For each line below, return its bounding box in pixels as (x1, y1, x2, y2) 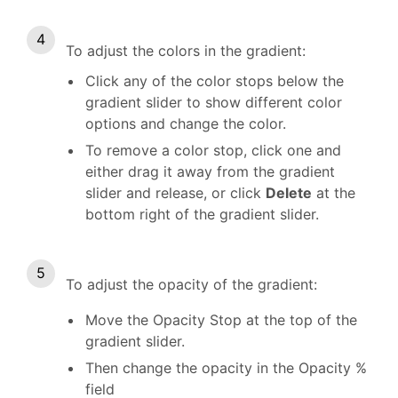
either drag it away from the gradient (85, 162, 335, 180)
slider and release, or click (85, 183, 266, 202)
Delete (266, 183, 312, 202)
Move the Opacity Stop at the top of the (85, 310, 357, 329)
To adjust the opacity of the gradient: (66, 275, 317, 293)
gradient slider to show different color (85, 92, 342, 111)
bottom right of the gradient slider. (85, 204, 319, 223)
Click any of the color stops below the (85, 71, 344, 90)
